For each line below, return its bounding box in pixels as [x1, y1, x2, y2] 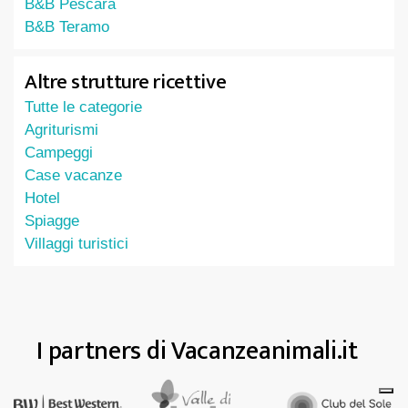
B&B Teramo [25, 18, 109, 36]
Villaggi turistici [25, 235, 128, 252]
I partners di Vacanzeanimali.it [36, 330, 358, 372]
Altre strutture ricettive [25, 65, 227, 99]
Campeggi [25, 144, 93, 161]
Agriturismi [25, 121, 98, 138]
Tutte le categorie [25, 98, 142, 116]
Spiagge [25, 212, 79, 229]
